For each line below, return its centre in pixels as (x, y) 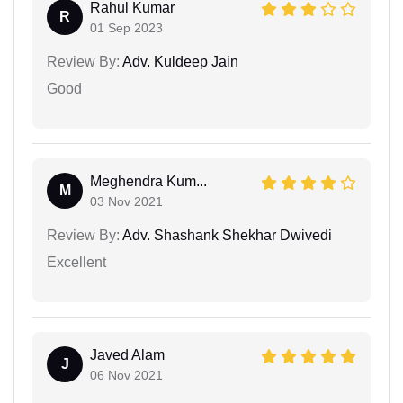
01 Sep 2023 (126, 27)
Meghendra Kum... (148, 181)
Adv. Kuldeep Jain (179, 61)
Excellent (76, 262)
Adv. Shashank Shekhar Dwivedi (226, 235)
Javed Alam (127, 354)
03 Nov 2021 (126, 201)
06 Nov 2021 (126, 375)
